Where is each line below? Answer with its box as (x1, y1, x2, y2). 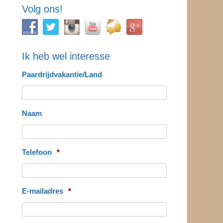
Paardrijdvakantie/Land (21, 70, 102, 79)
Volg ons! (21, 3, 63, 14)
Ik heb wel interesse (21, 51, 110, 62)
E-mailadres (21, 187, 63, 195)
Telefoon (21, 148, 52, 156)
